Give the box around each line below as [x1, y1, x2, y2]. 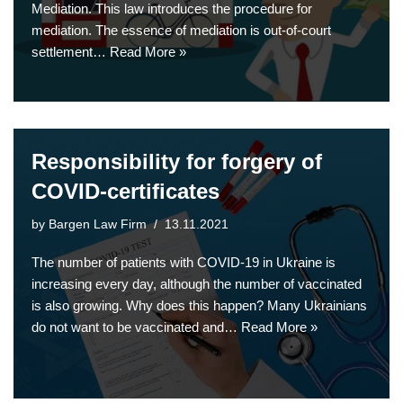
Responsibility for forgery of [31, 149, 322, 175]
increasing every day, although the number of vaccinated [31, 276, 362, 292]
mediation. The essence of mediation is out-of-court [31, 22, 331, 39]
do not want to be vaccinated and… [31, 319, 241, 336]
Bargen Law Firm [49, 218, 147, 232]
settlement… [31, 44, 110, 60]
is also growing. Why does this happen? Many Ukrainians [31, 298, 367, 314]
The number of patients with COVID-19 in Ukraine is [31, 255, 336, 271]
